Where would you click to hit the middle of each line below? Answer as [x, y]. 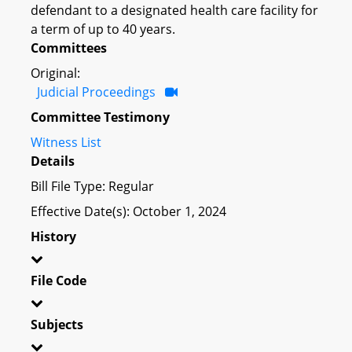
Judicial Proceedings [96, 92]
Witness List [66, 142]
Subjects [57, 324]
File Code [59, 280]
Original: [55, 73]
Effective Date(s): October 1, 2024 [128, 211]
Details [53, 161]
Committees [69, 48]
